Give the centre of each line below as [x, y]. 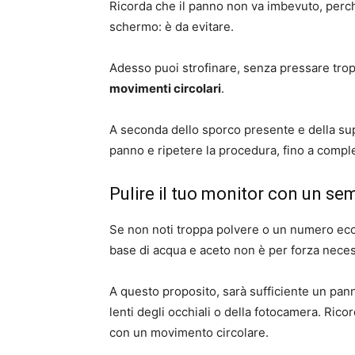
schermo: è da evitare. [172, 27]
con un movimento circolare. [189, 332]
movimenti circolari [165, 88]
